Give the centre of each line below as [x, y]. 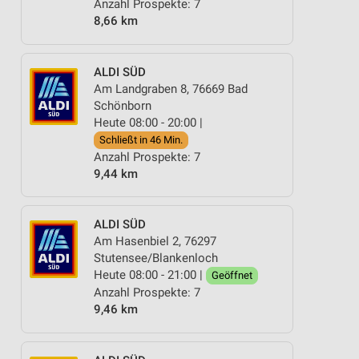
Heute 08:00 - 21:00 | [150, 275]
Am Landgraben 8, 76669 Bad [171, 89]
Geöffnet [232, 275]
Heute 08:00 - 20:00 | [148, 122]
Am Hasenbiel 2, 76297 [155, 241]
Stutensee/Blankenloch [156, 258]
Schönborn [123, 105]
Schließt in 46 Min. [141, 139]
